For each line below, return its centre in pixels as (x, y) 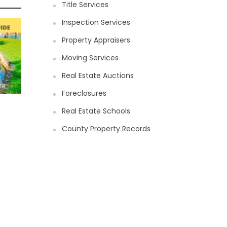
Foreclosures (84, 93)
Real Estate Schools (96, 111)
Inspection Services (96, 22)
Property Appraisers (96, 40)
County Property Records (106, 129)
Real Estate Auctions (98, 75)
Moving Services (90, 58)
